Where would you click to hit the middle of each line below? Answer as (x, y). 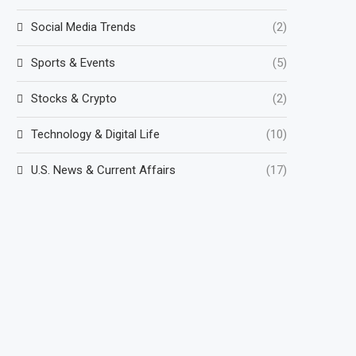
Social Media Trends (83, 27)
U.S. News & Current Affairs (103, 170)
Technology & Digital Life (95, 134)
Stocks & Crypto (74, 98)
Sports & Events (73, 62)
